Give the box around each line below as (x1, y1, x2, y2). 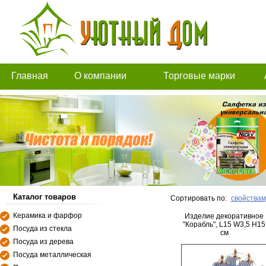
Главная (11, 71, 48, 81)
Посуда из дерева (13, 237, 74, 246)
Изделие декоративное (185, 212, 264, 220)
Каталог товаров (13, 192, 76, 201)
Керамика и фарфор (13, 211, 82, 220)
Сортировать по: (170, 194, 227, 202)
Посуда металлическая (13, 251, 91, 259)
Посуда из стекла (13, 224, 72, 233)
